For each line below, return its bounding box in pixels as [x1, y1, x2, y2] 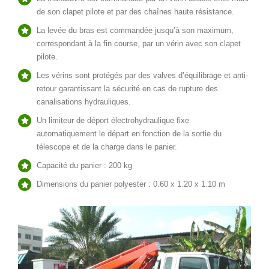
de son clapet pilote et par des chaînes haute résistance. [37, 7, 235, 16]
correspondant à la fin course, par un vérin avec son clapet [37, 38, 241, 48]
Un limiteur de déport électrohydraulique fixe [37, 115, 190, 125]
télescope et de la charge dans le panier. [37, 142, 178, 151]
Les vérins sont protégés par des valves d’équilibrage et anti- [37, 70, 249, 80]
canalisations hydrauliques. [37, 97, 131, 106]
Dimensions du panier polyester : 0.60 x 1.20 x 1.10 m [37, 179, 226, 189]
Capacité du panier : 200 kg [37, 160, 133, 170]
